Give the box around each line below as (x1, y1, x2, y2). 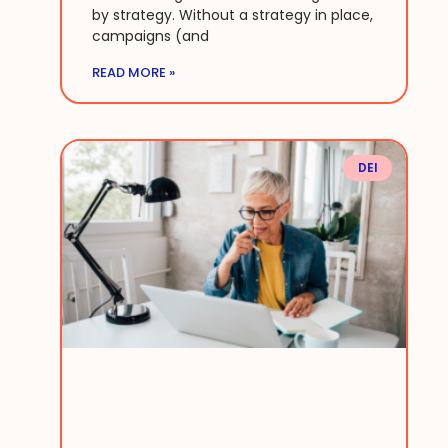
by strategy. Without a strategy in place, (92, 4, 373, 25)
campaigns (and (92, 25, 209, 46)
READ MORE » (92, 62, 175, 82)
